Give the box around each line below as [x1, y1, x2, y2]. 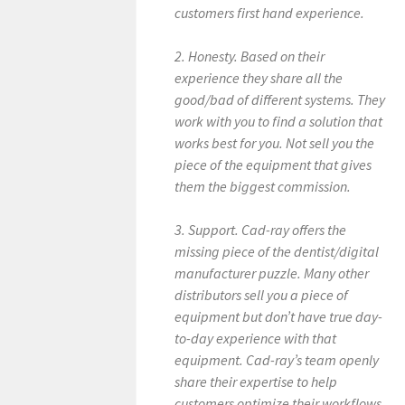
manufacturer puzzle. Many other [174, 264, 370, 282]
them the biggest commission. [174, 177, 352, 195]
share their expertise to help [174, 372, 338, 391]
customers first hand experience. [174, 4, 365, 22]
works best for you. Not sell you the [174, 134, 375, 152]
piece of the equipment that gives [174, 155, 372, 174]
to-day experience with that [174, 329, 337, 347]
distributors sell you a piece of [174, 286, 349, 304]
